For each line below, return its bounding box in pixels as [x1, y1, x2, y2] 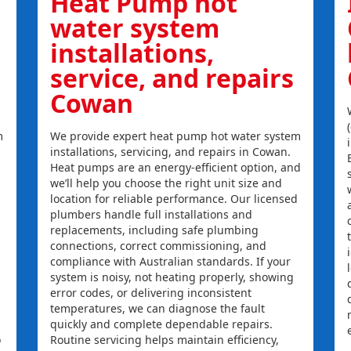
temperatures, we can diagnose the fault [49, 301, 265, 317]
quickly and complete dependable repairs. [49, 317, 273, 332]
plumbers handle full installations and [49, 207, 252, 223]
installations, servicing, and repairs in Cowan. [49, 144, 291, 160]
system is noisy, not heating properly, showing [49, 270, 294, 285]
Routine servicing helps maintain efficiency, [49, 332, 279, 348]
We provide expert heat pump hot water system [49, 128, 301, 144]
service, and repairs [49, 61, 294, 96]
